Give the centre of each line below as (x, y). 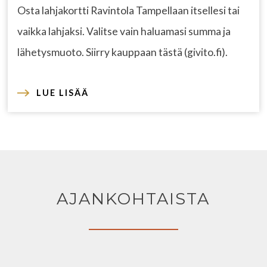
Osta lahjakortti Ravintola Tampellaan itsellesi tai (129, 11)
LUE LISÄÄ (63, 93)
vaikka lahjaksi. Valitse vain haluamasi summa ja (124, 32)
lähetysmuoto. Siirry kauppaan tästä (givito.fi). (123, 52)
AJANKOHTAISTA (133, 199)
